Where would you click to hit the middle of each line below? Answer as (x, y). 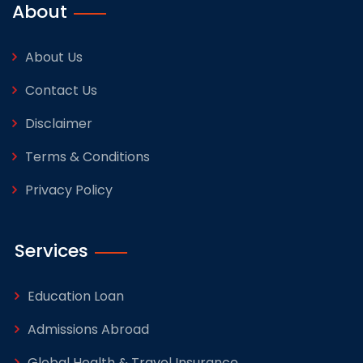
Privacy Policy (69, 190)
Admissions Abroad (88, 330)
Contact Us (61, 91)
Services (51, 251)
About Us (54, 58)
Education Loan (76, 297)
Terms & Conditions (88, 157)
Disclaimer (59, 124)
